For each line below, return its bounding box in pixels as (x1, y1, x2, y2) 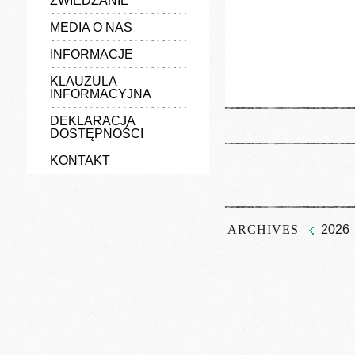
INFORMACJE (49, 48, 133, 61)
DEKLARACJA (49, 114, 135, 128)
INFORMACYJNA (49, 87, 151, 101)
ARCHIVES (227, 223, 299, 236)
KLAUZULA (49, 74, 116, 88)
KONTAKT (49, 154, 110, 167)
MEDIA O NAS (49, 21, 132, 34)
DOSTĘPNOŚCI (49, 127, 143, 140)
